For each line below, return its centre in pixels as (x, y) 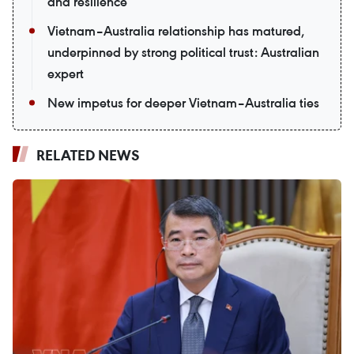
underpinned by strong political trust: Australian (183, 53)
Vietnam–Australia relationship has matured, (176, 31)
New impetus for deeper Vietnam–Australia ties (183, 103)
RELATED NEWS (88, 155)
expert (66, 74)
